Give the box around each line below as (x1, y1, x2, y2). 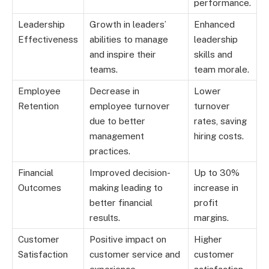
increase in (194, 182, 238, 193)
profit (194, 197, 218, 208)
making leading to (89, 182, 163, 193)
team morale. (194, 64, 249, 74)
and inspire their (89, 49, 156, 59)
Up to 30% (194, 167, 240, 178)
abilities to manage (89, 34, 168, 44)
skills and (194, 49, 232, 59)
